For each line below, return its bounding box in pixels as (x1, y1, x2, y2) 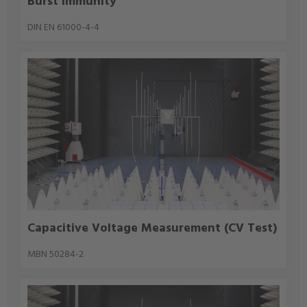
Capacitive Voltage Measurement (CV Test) (27, 219, 278, 239)
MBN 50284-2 (27, 247, 84, 263)
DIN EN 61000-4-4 (27, 20, 100, 36)
